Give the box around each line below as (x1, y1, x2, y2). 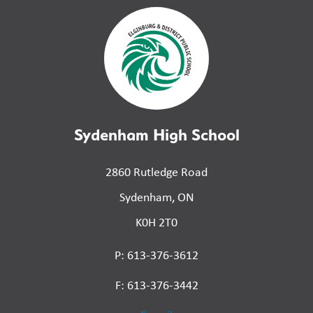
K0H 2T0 (136, 213, 177, 231)
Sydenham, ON (119, 188, 194, 205)
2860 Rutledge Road (105, 163, 208, 180)
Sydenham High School (73, 124, 240, 145)
